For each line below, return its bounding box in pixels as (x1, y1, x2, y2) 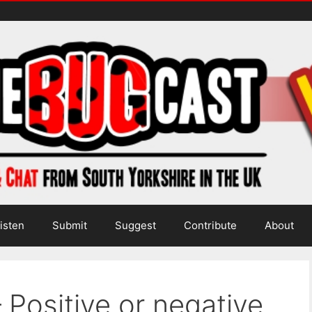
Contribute (183, 219, 237, 232)
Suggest (114, 219, 156, 232)
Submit (52, 219, 87, 232)
